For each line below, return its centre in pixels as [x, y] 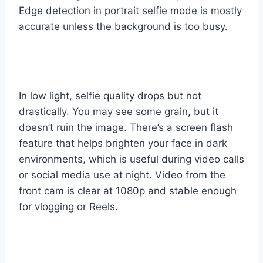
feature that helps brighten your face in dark [123, 143]
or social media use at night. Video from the [122, 175]
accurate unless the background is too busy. [123, 26]
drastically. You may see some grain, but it [119, 112]
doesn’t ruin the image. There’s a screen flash [126, 127]
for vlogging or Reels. [68, 207]
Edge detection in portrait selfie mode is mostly [130, 11]
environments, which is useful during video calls [131, 159]
